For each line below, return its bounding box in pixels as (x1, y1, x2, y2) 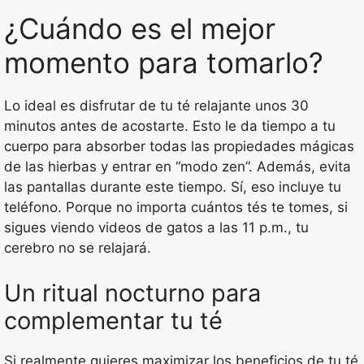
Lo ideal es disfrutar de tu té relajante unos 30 (4, 97, 309, 115)
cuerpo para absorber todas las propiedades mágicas (4, 138, 354, 155)
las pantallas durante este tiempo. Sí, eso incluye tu (4, 179, 341, 196)
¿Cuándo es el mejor (4, 11, 275, 46)
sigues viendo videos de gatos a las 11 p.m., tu (4, 219, 309, 236)
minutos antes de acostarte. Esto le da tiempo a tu (4, 118, 336, 135)
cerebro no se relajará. (4, 240, 151, 257)
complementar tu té (4, 305, 223, 335)
